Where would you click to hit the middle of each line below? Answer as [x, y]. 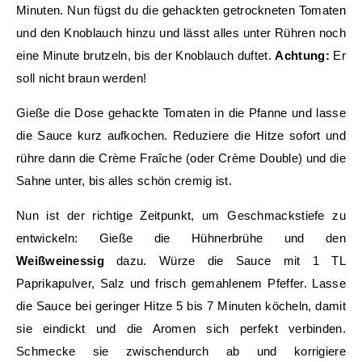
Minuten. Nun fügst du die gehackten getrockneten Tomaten [181, 10]
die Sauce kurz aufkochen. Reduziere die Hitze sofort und [181, 135]
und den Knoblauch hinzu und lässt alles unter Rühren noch [181, 33]
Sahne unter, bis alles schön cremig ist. [124, 181]
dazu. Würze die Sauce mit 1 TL [225, 261]
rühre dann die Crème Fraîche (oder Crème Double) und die [181, 158]
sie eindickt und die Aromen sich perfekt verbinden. [181, 328]
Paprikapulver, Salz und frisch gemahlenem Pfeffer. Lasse [181, 283]
